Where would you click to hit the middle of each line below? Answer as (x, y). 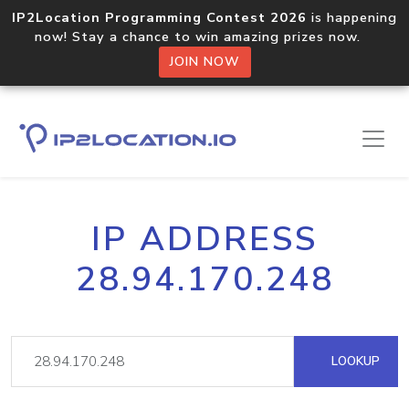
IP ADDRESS (204, 239)
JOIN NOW (204, 62)
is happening (352, 17)
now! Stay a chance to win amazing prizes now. (204, 37)
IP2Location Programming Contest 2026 (159, 17)
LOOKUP (354, 361)
